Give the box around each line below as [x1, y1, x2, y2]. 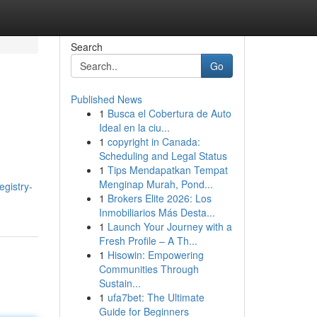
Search [70, 40, 103, 54]
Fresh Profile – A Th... [98, 234, 197, 248]
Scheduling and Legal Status [98, 149, 227, 163]
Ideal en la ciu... [98, 120, 170, 134]
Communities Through [98, 262, 199, 276]
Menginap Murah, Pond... [98, 177, 213, 191]
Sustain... [98, 276, 141, 290]
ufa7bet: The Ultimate [107, 290, 204, 304]
